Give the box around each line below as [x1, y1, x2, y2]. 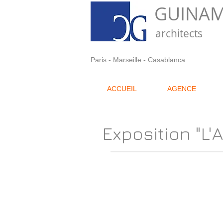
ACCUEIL [107, 85, 137, 93]
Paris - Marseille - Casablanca [91, 56, 185, 64]
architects [155, 26, 203, 40]
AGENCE [167, 85, 196, 93]
